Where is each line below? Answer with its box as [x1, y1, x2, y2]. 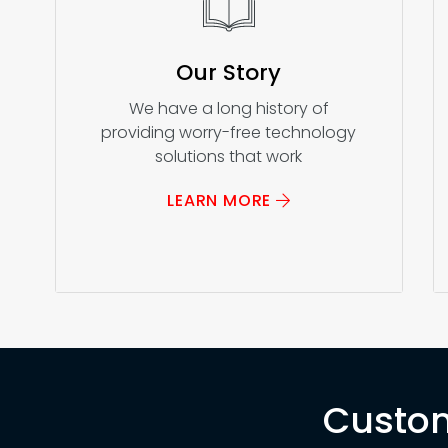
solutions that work [155, 144, 303, 168]
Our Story [176, 56, 282, 88]
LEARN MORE [167, 188, 276, 212]
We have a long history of [128, 96, 329, 120]
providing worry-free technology [101, 120, 357, 144]
